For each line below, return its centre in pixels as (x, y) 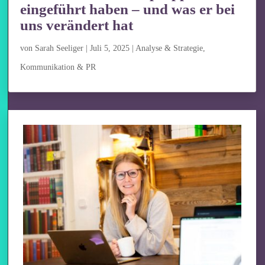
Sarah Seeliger (59, 48)
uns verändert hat (77, 25)
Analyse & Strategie (169, 48)
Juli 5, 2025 (110, 48)
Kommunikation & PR (58, 67)
